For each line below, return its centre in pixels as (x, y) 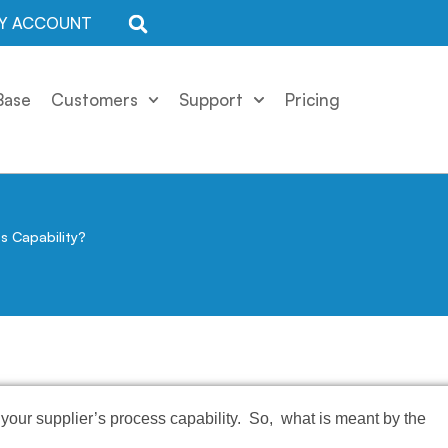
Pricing (313, 99)
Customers (94, 99)
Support (211, 99)
